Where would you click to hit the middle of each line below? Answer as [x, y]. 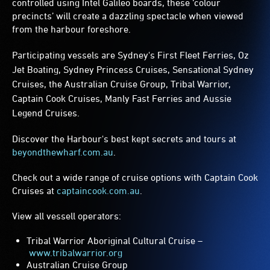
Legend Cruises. [46, 113]
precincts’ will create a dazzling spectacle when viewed [128, 16]
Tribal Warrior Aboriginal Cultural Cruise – [115, 241]
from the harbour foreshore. [71, 29]
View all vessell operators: [67, 216]
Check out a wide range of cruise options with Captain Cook [135, 177]
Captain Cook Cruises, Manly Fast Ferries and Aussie [122, 99]
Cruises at [34, 191]
